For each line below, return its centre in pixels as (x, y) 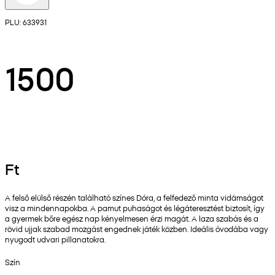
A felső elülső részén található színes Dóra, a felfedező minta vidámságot (134, 198)
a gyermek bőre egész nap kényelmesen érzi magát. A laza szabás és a (132, 219)
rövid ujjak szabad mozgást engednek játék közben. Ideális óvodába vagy (137, 229)
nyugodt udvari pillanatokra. (55, 239)
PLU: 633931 (26, 22)
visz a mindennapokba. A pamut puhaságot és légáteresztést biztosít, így (135, 208)
